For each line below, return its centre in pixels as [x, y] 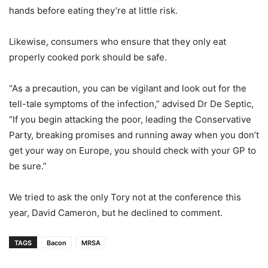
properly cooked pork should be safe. [88, 57]
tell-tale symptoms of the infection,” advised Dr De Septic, [131, 103]
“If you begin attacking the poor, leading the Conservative [130, 119]
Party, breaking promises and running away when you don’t [134, 135]
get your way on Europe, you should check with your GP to [133, 150]
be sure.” [28, 166]
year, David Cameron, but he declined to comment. [116, 212]
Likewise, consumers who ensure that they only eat [118, 41]
